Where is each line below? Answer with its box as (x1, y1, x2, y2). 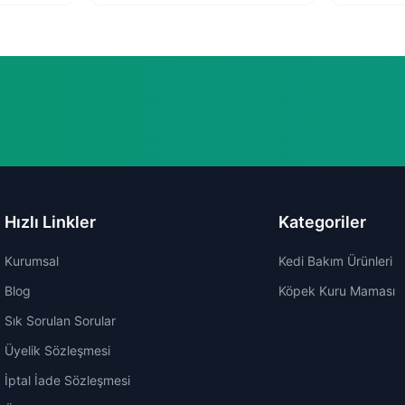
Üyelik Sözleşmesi (5, 343, 111, 358)
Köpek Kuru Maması (278, 283, 395, 298)
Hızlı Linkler (5, 212, 97, 231)
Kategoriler (278, 212, 366, 231)
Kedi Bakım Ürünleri (278, 253, 392, 268)
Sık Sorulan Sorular (5, 313, 117, 328)
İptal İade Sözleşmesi (5, 372, 131, 388)
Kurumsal (5, 253, 60, 268)
